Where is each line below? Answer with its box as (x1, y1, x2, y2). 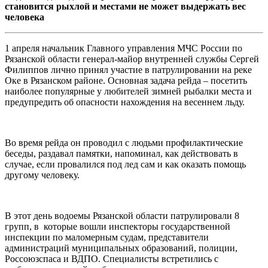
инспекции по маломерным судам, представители (5, 232, 209, 242)
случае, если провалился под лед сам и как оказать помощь (5, 159, 246, 169)
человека (5, 12, 44, 22)
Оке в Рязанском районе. (5, 75, 108, 86)
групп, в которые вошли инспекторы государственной (5, 221, 230, 232)
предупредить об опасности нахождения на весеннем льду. (5, 97, 245, 107)
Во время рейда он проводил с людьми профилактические (5, 138, 243, 148)
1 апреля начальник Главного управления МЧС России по (5, 43, 242, 53)
